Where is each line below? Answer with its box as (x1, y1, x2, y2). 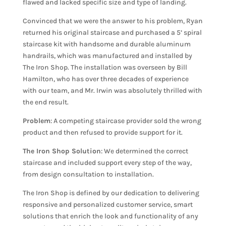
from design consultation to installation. (22, 170, 154, 179)
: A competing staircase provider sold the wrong (50, 117, 201, 126)
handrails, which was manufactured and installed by (22, 51, 192, 61)
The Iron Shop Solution (22, 147, 101, 156)
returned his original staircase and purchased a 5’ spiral (22, 28, 202, 37)
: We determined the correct (100, 147, 188, 156)
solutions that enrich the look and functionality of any (22, 212, 198, 221)
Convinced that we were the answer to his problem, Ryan (22, 17, 203, 26)
